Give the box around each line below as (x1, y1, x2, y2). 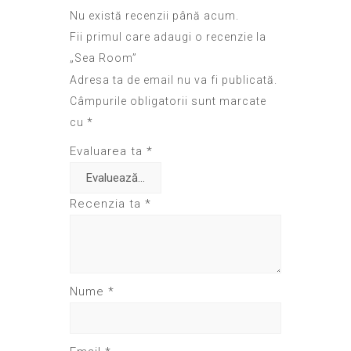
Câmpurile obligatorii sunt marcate (70, 95, 266, 107)
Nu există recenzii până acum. (70, 9, 239, 22)
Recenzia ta (70, 197, 145, 211)
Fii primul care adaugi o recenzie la (70, 31, 266, 43)
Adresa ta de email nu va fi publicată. (70, 74, 277, 86)
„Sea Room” (70, 52, 137, 64)
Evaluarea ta (70, 144, 147, 158)
